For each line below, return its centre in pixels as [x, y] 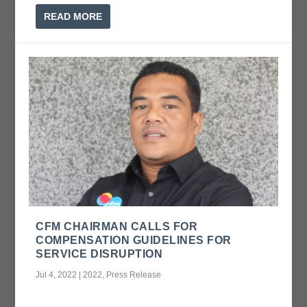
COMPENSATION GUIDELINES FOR [134, 240]
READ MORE [73, 16]
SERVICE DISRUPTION [99, 254]
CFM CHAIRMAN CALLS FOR [117, 226]
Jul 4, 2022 [57, 274]
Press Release [134, 274]
